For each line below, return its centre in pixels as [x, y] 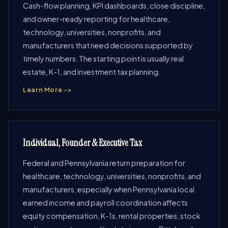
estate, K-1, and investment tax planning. [92, 72]
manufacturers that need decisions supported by [108, 45]
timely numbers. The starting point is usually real [103, 59]
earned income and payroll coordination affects [105, 203]
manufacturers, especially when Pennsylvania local [109, 189]
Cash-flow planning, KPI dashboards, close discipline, [114, 6]
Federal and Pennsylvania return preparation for [104, 163]
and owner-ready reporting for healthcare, [96, 19]
